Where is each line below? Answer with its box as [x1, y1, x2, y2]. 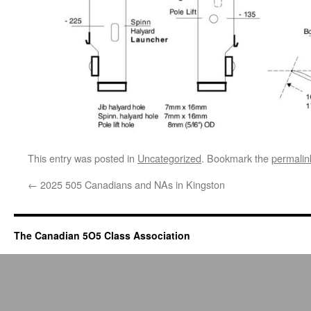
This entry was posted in [28, 150, 137, 165]
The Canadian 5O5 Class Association [14, 228, 190, 242]
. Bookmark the [201, 150, 271, 165]
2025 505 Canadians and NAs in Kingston [37, 176, 225, 192]
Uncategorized [137, 150, 201, 165]
